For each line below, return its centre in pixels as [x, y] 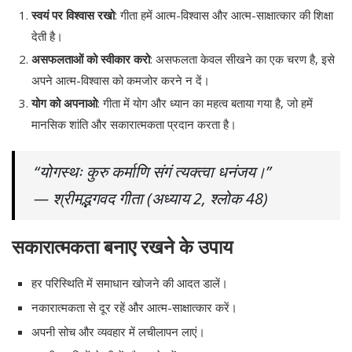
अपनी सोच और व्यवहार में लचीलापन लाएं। [118, 332]
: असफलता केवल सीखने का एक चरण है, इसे [242, 59]
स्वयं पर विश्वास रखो [73, 15]
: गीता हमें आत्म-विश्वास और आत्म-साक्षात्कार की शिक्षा [224, 15]
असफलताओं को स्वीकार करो [91, 59]
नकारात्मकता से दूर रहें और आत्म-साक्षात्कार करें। [134, 308]
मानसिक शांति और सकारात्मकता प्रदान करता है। [134, 125]
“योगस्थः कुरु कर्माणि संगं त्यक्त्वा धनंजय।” [152, 172]
